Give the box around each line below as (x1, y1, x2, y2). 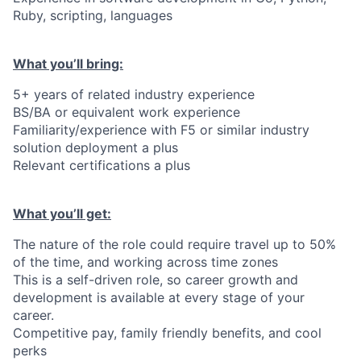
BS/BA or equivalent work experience (13, 104, 240, 120)
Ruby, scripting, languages (13, 7, 172, 23)
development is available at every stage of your (13, 289, 305, 305)
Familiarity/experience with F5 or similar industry (13, 122, 309, 138)
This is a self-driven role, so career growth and (13, 272, 298, 288)
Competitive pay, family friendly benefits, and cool (13, 325, 322, 341)
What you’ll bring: (13, 56, 123, 72)
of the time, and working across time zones (13, 254, 278, 270)
